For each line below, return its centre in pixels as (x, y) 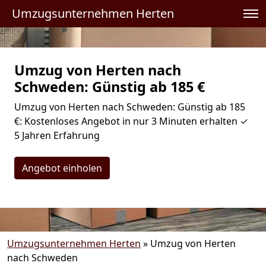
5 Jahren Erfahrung (57, 135)
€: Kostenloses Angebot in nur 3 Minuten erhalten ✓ (131, 121)
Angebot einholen (62, 168)
